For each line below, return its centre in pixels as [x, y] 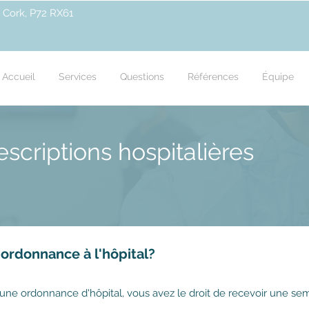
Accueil [18, 77]
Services [78, 77]
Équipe [278, 77]
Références [213, 77]
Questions [142, 77]
